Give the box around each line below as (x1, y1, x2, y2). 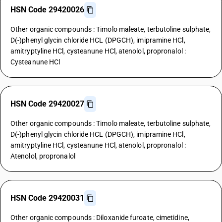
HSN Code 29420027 (10, 99, 84, 109)
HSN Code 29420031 (10, 193, 84, 203)
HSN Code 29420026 (10, 5, 84, 14)
